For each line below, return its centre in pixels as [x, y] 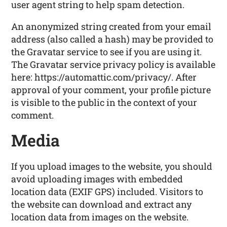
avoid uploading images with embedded [97, 179]
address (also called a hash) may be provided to [112, 39]
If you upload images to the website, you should [112, 166]
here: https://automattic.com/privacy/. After [104, 77]
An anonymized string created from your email [111, 27]
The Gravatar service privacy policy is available [113, 65]
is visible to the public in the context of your [104, 103]
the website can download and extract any [102, 204]
